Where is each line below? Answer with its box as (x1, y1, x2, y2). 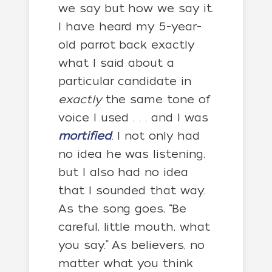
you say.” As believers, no (58, 239, 205, 251)
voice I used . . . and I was (58, 111, 208, 124)
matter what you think (58, 257, 193, 270)
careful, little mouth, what (58, 220, 210, 233)
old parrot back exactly (58, 38, 194, 51)
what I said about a (58, 56, 174, 69)
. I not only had (111, 129, 200, 142)
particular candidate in (58, 75, 191, 87)
